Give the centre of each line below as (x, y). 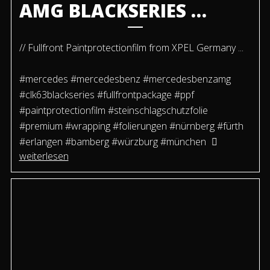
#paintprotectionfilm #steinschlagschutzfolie (113, 111)
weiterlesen (44, 156)
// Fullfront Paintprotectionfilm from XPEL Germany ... (131, 48)
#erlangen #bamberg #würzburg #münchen (112, 142)
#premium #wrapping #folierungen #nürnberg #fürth (131, 126)
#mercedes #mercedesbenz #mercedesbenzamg (125, 79)
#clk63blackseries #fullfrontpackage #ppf (106, 95)
